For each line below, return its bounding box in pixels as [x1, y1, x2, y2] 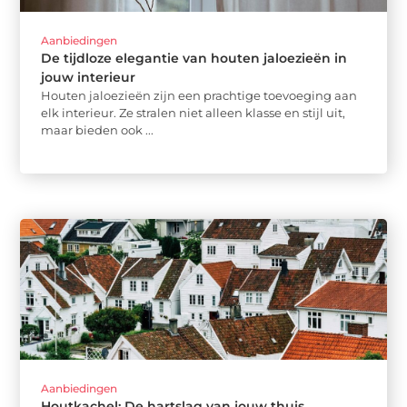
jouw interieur [41, 69, 136, 86]
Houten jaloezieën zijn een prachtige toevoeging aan [41, 88, 358, 104]
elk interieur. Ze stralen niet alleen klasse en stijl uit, [41, 105, 346, 121]
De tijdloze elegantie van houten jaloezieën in [41, 50, 348, 67]
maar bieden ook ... [41, 123, 154, 138]
